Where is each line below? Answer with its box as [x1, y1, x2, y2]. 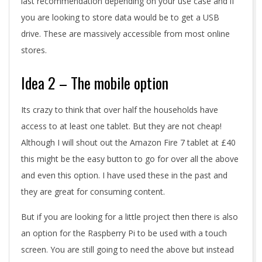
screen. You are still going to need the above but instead [21, 243, 234, 255]
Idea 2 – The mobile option [21, 71, 168, 94]
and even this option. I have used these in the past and [21, 169, 227, 181]
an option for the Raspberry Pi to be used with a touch [21, 227, 227, 239]
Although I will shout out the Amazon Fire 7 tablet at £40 [21, 136, 236, 148]
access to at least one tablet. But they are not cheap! [21, 120, 222, 132]
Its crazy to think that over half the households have [21, 104, 218, 115]
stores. [21, 44, 47, 56]
